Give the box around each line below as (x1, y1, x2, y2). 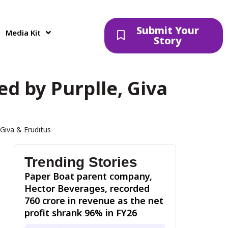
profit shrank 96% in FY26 (24, 207, 137, 219)
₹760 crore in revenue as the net (24, 194, 163, 207)
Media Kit (6, 27, 41, 38)
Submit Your (136, 23, 199, 37)
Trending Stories (24, 154, 137, 170)
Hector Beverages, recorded (24, 182, 150, 194)
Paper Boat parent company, (24, 170, 152, 182)
